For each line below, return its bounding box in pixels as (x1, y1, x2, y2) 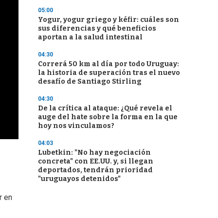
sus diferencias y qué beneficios (38, 24, 156, 33)
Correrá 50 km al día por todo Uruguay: (38, 60, 179, 68)
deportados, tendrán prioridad (38, 166, 153, 174)
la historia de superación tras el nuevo (38, 69, 180, 77)
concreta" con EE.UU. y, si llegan (38, 157, 153, 165)
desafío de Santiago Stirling (38, 77, 142, 86)
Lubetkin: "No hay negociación (38, 148, 151, 157)
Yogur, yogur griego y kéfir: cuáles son (38, 16, 179, 24)
